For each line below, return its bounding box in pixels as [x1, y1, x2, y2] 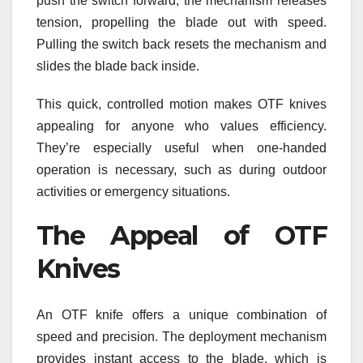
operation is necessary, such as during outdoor [36, 163, 327, 177]
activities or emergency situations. [36, 185, 230, 199]
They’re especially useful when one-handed [36, 141, 327, 156]
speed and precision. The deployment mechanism [36, 329, 327, 344]
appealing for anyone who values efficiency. [36, 119, 327, 134]
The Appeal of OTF [36, 220, 327, 252]
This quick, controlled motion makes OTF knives [36, 97, 327, 112]
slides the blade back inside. [36, 59, 199, 74]
